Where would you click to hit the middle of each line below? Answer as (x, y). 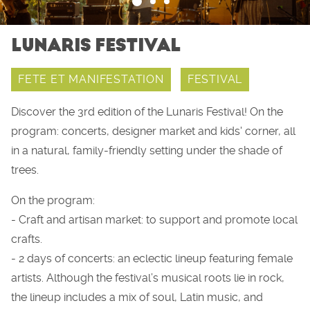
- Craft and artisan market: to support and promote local (154, 220)
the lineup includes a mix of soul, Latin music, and (137, 297)
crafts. (27, 239)
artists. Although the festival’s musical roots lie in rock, (148, 278)
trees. (25, 170)
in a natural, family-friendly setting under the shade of (147, 151)
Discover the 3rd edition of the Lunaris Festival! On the (147, 112)
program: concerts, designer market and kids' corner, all (153, 131)
